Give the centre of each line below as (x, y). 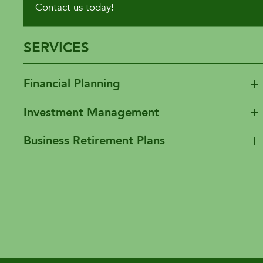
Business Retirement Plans (94, 141)
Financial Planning (72, 84)
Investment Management (91, 112)
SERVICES (56, 48)
